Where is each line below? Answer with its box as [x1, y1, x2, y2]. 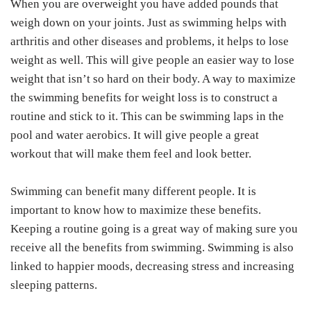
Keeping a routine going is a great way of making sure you [10, 222, 298, 236]
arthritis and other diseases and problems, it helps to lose [10, 35, 289, 49]
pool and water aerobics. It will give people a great [10, 128, 259, 142]
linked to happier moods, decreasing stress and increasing [10, 260, 294, 274]
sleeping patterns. [10, 278, 97, 292]
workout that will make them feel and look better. [10, 147, 254, 161]
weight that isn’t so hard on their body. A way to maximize [10, 72, 296, 86]
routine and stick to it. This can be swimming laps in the [10, 110, 284, 124]
